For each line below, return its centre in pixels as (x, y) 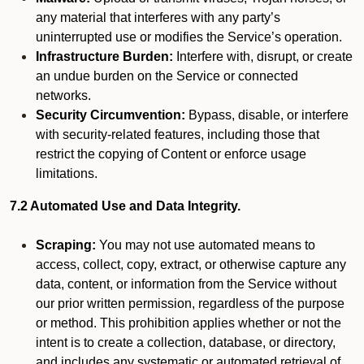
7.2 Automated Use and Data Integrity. (125, 206)
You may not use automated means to (206, 245)
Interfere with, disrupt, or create (263, 56)
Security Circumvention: (110, 115)
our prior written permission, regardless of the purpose (190, 303)
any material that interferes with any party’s (158, 17)
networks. (63, 95)
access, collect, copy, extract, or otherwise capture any (191, 264)
